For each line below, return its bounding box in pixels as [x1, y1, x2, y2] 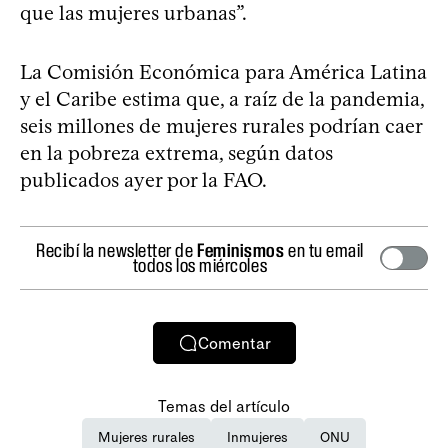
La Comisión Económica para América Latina [20, 60, 427, 85]
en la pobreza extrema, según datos [20, 141, 333, 166]
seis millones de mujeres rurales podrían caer [20, 114, 422, 139]
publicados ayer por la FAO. [20, 168, 267, 193]
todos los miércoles [132, 254, 268, 277]
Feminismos [197, 239, 285, 262]
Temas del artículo [158, 397, 290, 417]
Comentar [197, 333, 271, 353]
